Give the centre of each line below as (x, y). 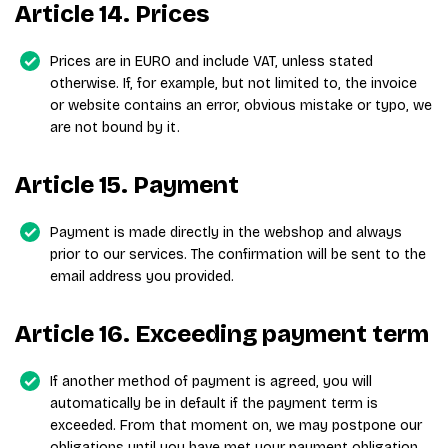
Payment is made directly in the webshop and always (226, 232)
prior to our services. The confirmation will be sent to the (238, 254)
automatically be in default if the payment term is (214, 403)
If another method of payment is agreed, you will (211, 381)
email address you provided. (142, 276)
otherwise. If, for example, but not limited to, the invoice (233, 83)
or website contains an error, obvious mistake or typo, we (241, 105)
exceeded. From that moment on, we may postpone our (236, 425)
